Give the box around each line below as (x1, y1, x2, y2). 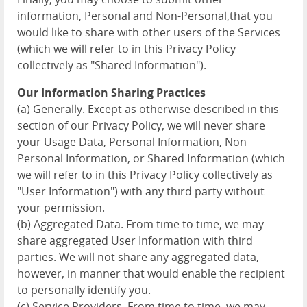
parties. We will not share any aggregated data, (17, 249, 259, 265)
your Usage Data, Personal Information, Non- (17, 134, 250, 149)
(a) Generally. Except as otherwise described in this (17, 101, 279, 116)
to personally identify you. (17, 282, 151, 297)
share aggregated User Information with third (17, 233, 253, 248)
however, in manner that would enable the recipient (17, 266, 285, 281)
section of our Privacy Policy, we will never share (17, 118, 265, 133)
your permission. (17, 200, 105, 215)
